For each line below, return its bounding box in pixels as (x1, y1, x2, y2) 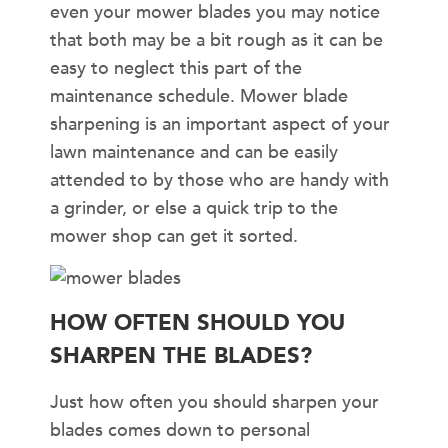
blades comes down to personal (50, 418, 310, 444)
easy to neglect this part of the (50, 55, 302, 81)
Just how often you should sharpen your (50, 390, 379, 416)
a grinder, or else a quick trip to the (50, 195, 338, 221)
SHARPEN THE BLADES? (50, 341, 312, 372)
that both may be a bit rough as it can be (50, 27, 383, 53)
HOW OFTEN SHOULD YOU (50, 308, 345, 339)
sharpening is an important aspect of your (50, 111, 390, 137)
